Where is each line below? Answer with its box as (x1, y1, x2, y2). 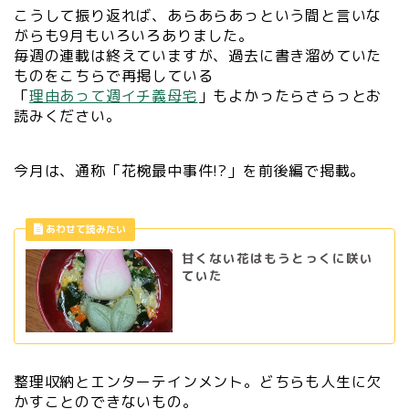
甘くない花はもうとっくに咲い (181, 249, 373, 267)
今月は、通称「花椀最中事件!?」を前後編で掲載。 (14, 161, 366, 182)
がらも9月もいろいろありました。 (14, 26, 254, 47)
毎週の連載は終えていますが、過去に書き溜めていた (14, 46, 383, 67)
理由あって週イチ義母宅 (28, 86, 198, 107)
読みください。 (14, 106, 121, 127)
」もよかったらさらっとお (197, 86, 383, 107)
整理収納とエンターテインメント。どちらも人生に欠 (14, 371, 383, 392)
